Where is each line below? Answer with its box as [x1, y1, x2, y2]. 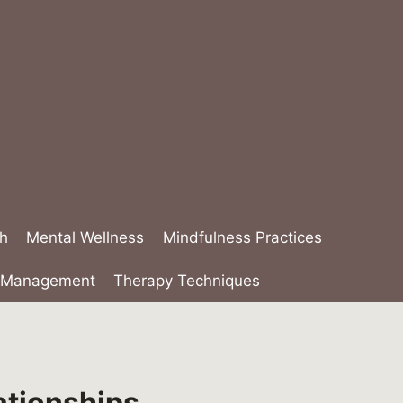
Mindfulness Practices [162, 228, 322, 247]
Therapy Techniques [112, 271, 260, 290]
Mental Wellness [26, 228, 145, 247]
